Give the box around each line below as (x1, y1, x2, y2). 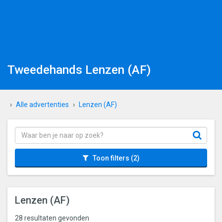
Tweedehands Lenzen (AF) (7, 62, 151, 77)
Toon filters (92, 154, 129, 162)
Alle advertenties (16, 100, 69, 109)
